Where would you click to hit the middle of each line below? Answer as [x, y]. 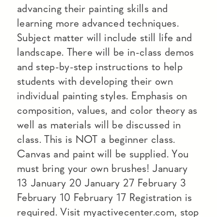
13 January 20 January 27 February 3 [102, 183]
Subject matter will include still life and [105, 38]
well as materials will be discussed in [99, 125]
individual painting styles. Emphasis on [102, 96]
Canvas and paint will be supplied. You [103, 154]
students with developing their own [95, 81]
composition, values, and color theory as [107, 110]
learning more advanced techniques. [98, 23]
